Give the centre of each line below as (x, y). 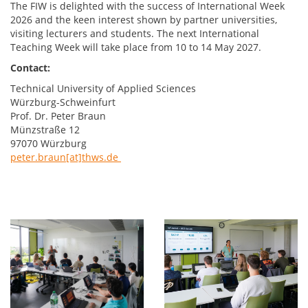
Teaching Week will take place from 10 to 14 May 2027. (136, 47)
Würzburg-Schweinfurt (63, 102)
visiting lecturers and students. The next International (135, 33)
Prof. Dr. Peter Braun (58, 115)
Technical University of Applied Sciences (103, 88)
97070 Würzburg (48, 143)
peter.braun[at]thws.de (66, 157)
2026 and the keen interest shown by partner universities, (144, 19)
